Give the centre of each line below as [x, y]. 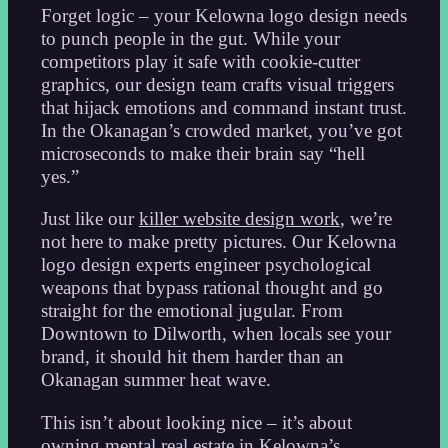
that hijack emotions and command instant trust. [223, 107]
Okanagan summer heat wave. [155, 380]
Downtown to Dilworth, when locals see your [215, 334]
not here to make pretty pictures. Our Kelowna [218, 242]
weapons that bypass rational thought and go [211, 288]
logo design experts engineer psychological [205, 265]
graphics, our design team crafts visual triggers [217, 84]
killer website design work [239, 219]
